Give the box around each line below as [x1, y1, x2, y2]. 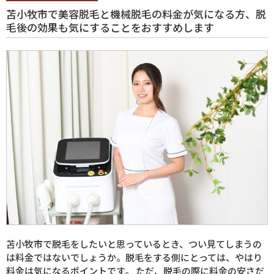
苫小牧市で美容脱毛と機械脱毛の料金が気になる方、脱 [6, 6, 266, 22]
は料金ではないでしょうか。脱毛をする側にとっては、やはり [6, 251, 262, 264]
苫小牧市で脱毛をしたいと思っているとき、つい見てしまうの [6, 237, 262, 251]
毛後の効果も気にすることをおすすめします [6, 20, 214, 35]
